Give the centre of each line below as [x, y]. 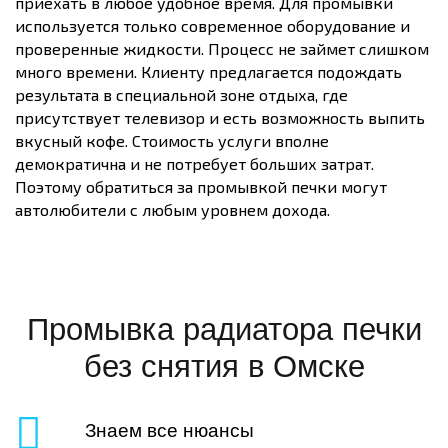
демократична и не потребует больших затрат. [194, 163]
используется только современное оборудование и [212, 25]
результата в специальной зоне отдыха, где [181, 94]
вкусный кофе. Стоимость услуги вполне [172, 140]
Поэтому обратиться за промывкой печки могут [201, 186]
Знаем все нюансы [169, 430]
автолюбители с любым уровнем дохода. [172, 209]
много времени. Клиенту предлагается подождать [208, 71]
